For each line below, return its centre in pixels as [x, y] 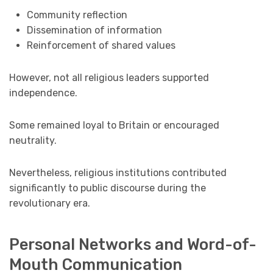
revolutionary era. [50, 204]
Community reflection [77, 15]
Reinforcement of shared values [101, 46]
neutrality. [33, 141]
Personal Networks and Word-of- [133, 244]
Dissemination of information [94, 30]
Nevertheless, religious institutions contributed [118, 173]
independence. [43, 93]
